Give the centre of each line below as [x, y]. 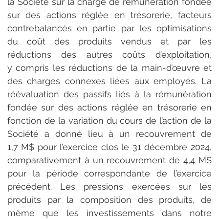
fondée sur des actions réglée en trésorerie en [109, 107]
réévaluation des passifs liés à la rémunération [109, 94]
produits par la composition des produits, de [109, 199]
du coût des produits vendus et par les [109, 41]
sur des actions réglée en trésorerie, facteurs [109, 15]
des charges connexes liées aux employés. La [109, 81]
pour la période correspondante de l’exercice [109, 173]
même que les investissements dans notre [109, 213]
